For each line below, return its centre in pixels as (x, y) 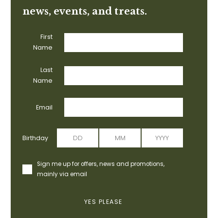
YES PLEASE (103, 202)
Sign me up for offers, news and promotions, (101, 164)
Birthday (36, 138)
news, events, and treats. (85, 11)
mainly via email (62, 174)
